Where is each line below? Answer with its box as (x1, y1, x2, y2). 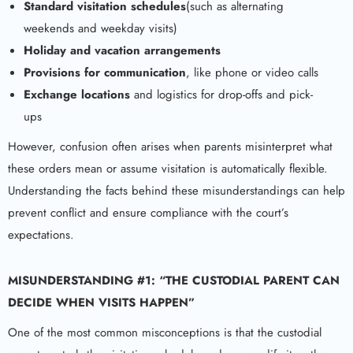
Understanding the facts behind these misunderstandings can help (8, 182, 345, 199)
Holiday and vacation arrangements (24, 42, 221, 59)
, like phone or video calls (186, 64, 318, 81)
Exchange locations (24, 86, 134, 103)
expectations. (8, 226, 74, 243)
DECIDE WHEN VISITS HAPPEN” (8, 294, 195, 311)
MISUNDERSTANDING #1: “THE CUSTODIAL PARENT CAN (8, 272, 340, 289)
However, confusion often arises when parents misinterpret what (8, 138, 333, 155)
